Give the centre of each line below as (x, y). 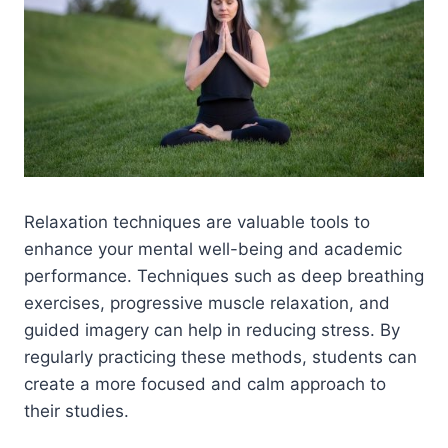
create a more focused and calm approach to (205, 383)
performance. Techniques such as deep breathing (224, 275)
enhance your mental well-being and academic (213, 248)
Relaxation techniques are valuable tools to (197, 221)
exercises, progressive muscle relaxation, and (207, 302)
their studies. (76, 410)
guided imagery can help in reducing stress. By (212, 329)
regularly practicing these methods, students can (220, 356)
